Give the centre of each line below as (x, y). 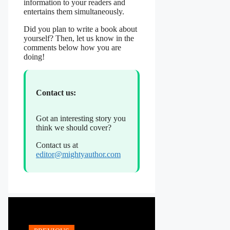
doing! (34, 56)
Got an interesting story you (81, 118)
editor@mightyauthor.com (78, 154)
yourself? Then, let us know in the (79, 38)
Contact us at (57, 145)
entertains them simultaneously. (74, 11)
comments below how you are (72, 47)
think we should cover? (74, 127)
